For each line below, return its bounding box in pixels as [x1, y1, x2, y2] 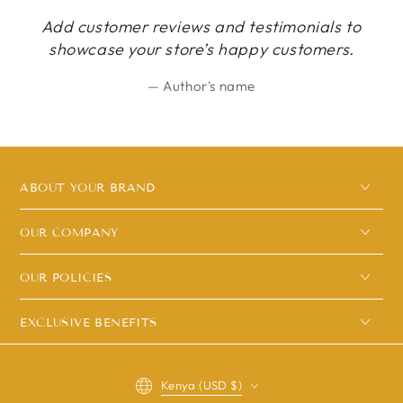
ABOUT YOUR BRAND [20, 181, 156, 195]
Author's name [163, 77, 255, 94]
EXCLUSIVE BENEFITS [20, 316, 157, 330]
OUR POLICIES [20, 271, 112, 285]
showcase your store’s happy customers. [49, 39, 354, 59]
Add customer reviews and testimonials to [41, 16, 362, 37]
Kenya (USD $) [160, 378, 243, 392]
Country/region [134, 368, 217, 381]
